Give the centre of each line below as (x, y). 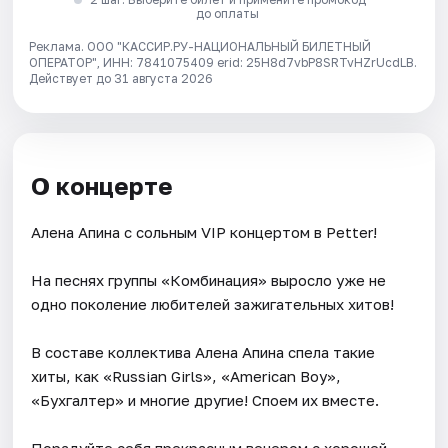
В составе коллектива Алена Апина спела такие (203, 351)
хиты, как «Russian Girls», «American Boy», (186, 375)
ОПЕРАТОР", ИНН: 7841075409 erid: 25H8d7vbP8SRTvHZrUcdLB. (223, 63)
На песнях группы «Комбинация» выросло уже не (209, 279)
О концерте (102, 186)
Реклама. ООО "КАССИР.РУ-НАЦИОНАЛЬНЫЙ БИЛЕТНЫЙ (200, 47)
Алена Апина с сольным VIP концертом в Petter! (204, 231)
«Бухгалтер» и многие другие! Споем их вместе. (205, 399)
